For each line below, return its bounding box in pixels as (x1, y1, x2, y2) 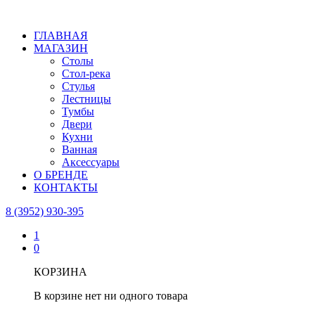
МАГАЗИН (34, 42, 88, 54)
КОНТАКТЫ (34, 181, 98, 193)
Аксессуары (62, 156, 120, 168)
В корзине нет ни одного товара (34, 290, 188, 302)
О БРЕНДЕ (34, 169, 88, 181)
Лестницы (62, 93, 111, 105)
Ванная (62, 143, 97, 155)
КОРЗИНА (34, 266, 87, 278)
